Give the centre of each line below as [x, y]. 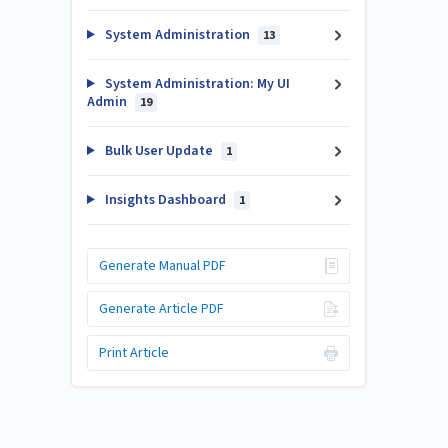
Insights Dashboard [165, 200]
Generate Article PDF [161, 309]
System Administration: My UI [195, 84]
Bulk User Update [158, 151]
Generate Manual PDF [162, 265]
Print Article [133, 352]
